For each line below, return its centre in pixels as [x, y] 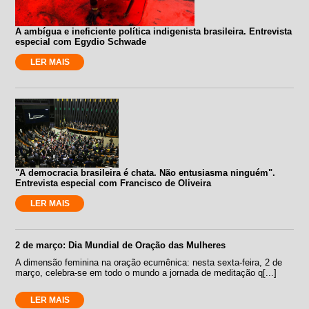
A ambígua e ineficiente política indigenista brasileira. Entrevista [154, 31]
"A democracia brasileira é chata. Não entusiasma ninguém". [146, 172]
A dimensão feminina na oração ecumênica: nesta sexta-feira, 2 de [149, 262]
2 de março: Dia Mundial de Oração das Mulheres [121, 245]
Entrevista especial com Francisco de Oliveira [113, 183]
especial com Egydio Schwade [81, 41]
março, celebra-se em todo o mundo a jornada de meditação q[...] [146, 272]
